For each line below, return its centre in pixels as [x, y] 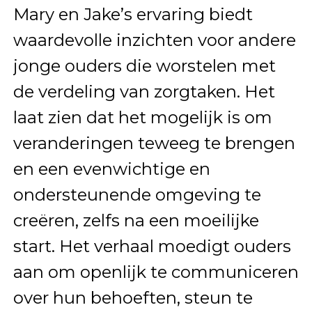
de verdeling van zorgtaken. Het [144, 92]
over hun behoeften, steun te [133, 298]
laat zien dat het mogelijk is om [142, 118]
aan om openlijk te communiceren [156, 272]
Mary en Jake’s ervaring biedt [133, 15]
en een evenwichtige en [111, 169]
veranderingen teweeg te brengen [154, 143]
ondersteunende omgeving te [137, 195]
